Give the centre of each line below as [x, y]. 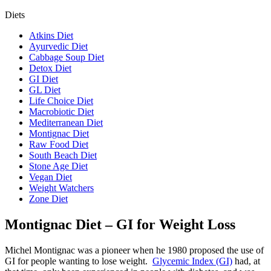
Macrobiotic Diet [61, 111]
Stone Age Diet [58, 166]
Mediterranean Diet [66, 122]
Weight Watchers [61, 188]
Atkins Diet [51, 35]
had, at [246, 261]
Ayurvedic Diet [58, 46]
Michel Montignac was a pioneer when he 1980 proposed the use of [134, 250]
